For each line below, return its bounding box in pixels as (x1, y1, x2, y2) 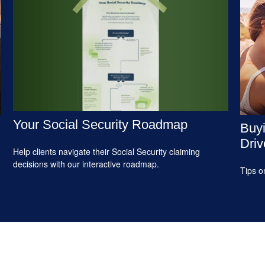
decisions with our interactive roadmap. (13, 157, 160, 170)
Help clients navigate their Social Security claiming (13, 145, 201, 157)
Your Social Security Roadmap (13, 117, 188, 132)
